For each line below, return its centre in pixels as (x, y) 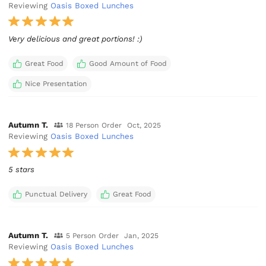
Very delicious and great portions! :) (76, 39)
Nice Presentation (56, 83)
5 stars (22, 170)
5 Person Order (92, 236)
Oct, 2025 (144, 126)
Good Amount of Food (128, 63)
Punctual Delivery (56, 194)
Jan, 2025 (142, 236)
